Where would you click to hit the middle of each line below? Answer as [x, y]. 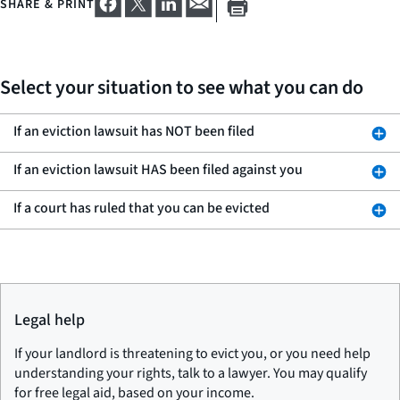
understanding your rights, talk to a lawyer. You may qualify [191, 373]
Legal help [50, 320]
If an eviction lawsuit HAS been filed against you [158, 169]
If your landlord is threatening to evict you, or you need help [192, 353]
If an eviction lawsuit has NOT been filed [134, 131]
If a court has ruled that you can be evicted [142, 208]
